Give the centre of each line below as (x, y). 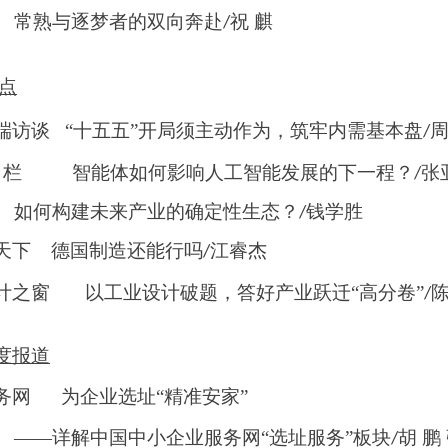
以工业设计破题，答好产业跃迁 (218, 292)
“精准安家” (202, 396)
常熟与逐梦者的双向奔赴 (118, 21)
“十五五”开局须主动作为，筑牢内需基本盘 (244, 130)
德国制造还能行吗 (127, 250)
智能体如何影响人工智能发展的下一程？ (243, 172)
